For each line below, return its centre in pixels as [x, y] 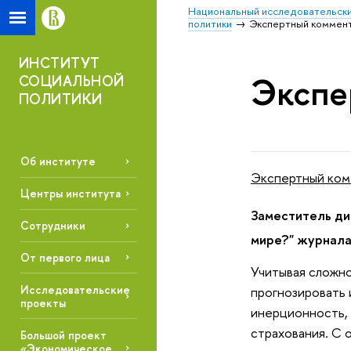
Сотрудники [52, 226]
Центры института [70, 194]
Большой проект [63, 335]
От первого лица [65, 257]
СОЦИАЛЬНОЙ [72, 81]
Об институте [58, 161]
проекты [43, 302]
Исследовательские [75, 289]
